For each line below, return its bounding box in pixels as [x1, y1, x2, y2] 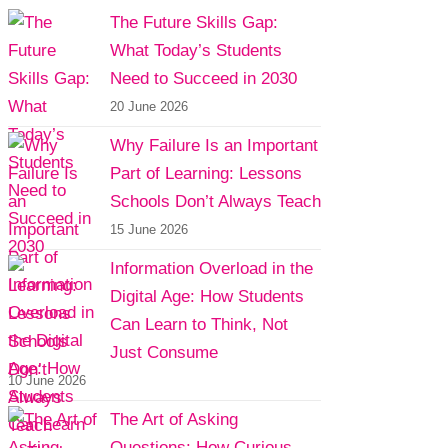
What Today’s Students [109, 41, 282, 60]
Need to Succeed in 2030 [109, 69, 297, 88]
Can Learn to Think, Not [109, 315, 288, 334]
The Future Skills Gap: [109, 13, 278, 32]
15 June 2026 [109, 222, 188, 237]
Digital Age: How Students [109, 287, 304, 306]
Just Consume [109, 343, 218, 362]
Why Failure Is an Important [109, 136, 318, 155]
